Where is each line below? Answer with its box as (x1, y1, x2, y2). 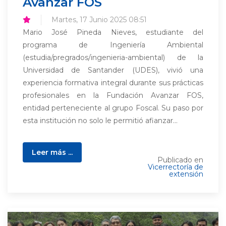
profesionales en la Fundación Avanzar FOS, (23, 91, 203, 100)
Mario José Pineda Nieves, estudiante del (23, 28, 203, 37)
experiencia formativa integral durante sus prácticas (23, 78, 203, 87)
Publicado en (157, 155, 203, 164)
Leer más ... (32, 148, 73, 157)
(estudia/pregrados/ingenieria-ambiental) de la (23, 53, 203, 62)
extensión (169, 169, 203, 179)
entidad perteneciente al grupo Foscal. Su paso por (23, 103, 203, 112)
